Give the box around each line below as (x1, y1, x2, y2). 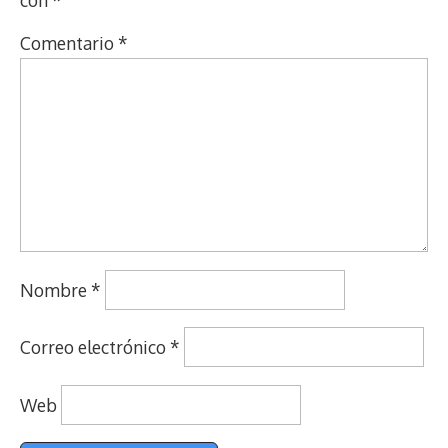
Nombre (20, 278, 91, 301)
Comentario (20, 32, 118, 55)
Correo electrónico (20, 336, 170, 359)
